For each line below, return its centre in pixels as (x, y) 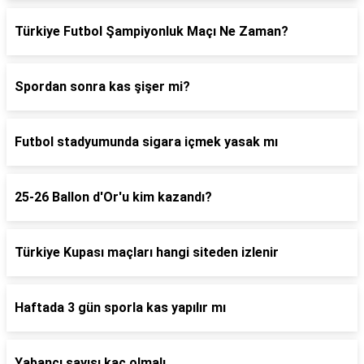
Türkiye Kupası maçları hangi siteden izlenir (147, 252)
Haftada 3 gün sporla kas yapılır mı (120, 308)
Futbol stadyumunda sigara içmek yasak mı (146, 142)
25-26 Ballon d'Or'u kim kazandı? (113, 197)
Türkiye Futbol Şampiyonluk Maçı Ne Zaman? (152, 31)
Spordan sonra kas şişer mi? (102, 87)
